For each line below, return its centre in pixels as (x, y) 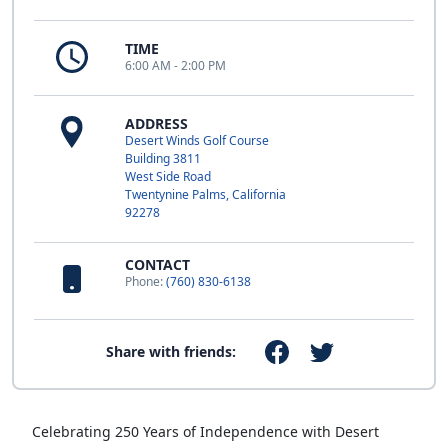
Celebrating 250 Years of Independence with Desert (205, 432)
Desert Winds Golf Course (197, 140)
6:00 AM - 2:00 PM (175, 65)
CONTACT (157, 264)
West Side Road (168, 176)
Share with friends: (171, 352)
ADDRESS (156, 123)
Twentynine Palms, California (205, 194)
